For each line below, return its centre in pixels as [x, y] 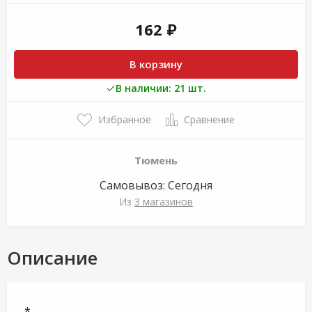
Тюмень [156, 160]
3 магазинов [164, 202]
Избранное [125, 119]
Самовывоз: [134, 185]
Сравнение [209, 119]
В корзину [156, 64]
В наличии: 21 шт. [161, 88]
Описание [52, 258]
